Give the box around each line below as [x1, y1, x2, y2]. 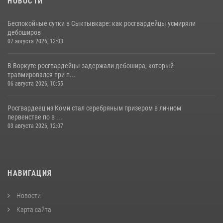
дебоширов [7, 28, 41, 36]
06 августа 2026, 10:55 [7, 80, 63, 87]
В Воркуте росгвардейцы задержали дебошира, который [7, 61, 174, 70]
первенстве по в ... [7, 112, 62, 121]
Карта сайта [15, 205, 51, 214]
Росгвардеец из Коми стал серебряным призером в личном [7, 104, 181, 112]
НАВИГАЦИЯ [7, 168, 52, 178]
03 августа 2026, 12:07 [7, 122, 63, 129]
